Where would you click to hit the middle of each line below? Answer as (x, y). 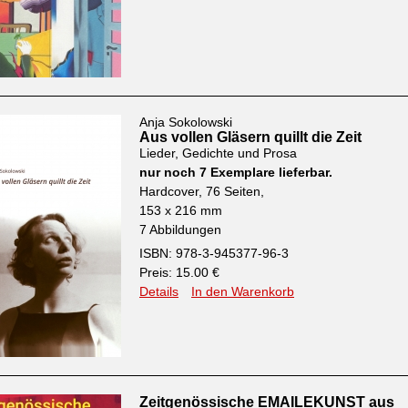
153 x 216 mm (181, 210)
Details (159, 291)
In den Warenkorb (243, 291)
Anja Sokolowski (186, 122)
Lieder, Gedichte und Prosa (218, 153)
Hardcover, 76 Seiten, (202, 191)
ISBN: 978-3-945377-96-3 (214, 253)
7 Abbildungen (180, 229)
